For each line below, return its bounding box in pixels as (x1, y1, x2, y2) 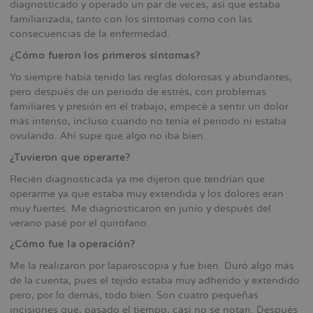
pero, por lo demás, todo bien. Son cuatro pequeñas (10, 289, 259, 302)
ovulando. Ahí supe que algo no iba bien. (10, 129, 206, 142)
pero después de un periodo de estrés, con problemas (10, 85, 266, 98)
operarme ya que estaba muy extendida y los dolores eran (10, 187, 284, 200)
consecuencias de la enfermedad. (10, 28, 170, 41)
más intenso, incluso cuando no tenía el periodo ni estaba (10, 115, 286, 127)
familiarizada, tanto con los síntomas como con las (10, 13, 252, 26)
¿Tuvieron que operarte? (10, 151, 131, 163)
